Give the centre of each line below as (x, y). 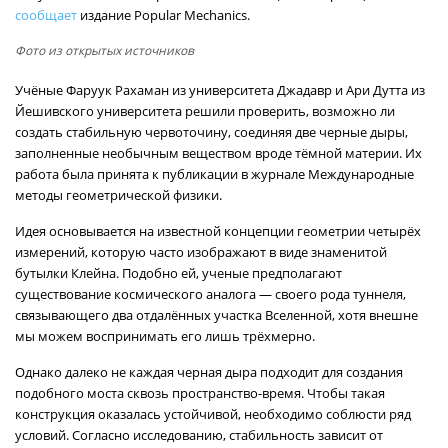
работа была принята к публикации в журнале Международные (214, 174)
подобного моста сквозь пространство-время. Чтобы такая (200, 393)
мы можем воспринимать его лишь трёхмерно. (165, 336)
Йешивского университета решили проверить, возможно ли (205, 111)
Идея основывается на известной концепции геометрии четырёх (218, 231)
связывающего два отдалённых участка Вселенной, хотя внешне (216, 315)
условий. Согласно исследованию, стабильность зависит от (199, 435)
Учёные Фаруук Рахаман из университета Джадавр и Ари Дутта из (220, 90)
